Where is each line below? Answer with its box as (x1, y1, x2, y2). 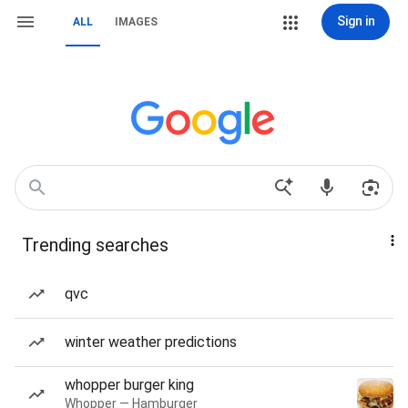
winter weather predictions (65, 333, 237, 351)
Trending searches (22, 234, 168, 256)
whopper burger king (65, 376, 194, 393)
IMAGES (115, 15, 158, 28)
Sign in (336, 14, 375, 28)
